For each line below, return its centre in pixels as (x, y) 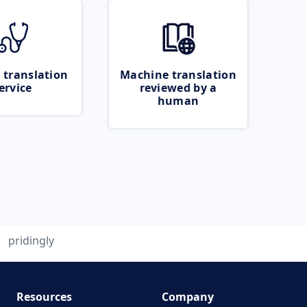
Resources (44, 297)
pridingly (31, 241)
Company (188, 297)
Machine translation (178, 75)
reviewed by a (178, 88)
